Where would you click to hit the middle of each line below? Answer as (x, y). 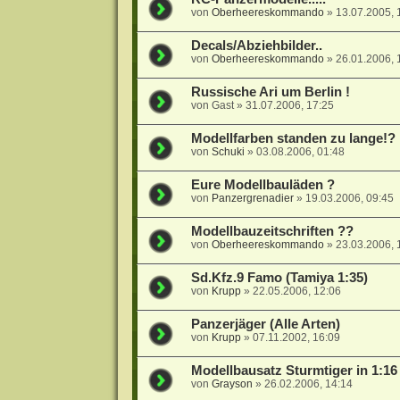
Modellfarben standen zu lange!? (293, 139)
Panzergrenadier (252, 199)
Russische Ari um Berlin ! (270, 92)
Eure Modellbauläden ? (262, 185)
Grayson (232, 384)
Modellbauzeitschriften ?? (272, 232)
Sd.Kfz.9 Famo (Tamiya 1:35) (279, 278)
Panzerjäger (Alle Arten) (265, 325)
